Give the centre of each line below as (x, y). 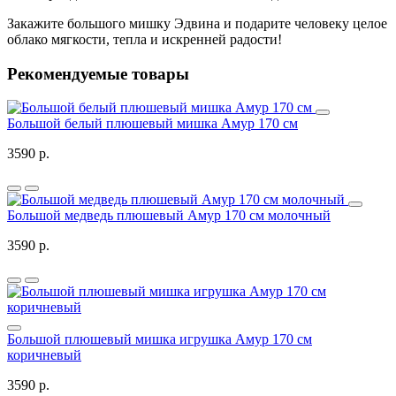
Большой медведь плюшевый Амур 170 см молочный (169, 216)
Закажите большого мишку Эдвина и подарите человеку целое (197, 24)
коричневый (44, 355)
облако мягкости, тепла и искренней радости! (145, 40)
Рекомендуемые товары (98, 73)
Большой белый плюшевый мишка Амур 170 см (152, 124)
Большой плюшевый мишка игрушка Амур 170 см (160, 339)
